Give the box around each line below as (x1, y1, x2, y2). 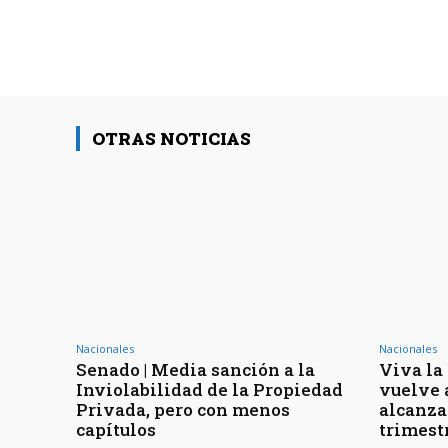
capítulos (76, 418, 156, 442)
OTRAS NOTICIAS (92, 127, 251, 151)
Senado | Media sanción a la (76, 358, 315, 382)
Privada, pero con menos (76, 398, 290, 422)
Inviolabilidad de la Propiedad (76, 378, 343, 402)
